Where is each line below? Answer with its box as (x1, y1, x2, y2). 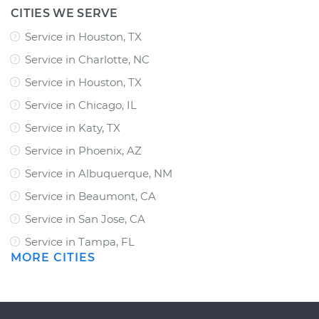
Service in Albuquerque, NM (25, 167, 172, 180)
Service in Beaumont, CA (25, 189, 156, 203)
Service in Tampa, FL (25, 235, 135, 249)
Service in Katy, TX (25, 121, 120, 135)
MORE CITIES (11, 251, 95, 264)
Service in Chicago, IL (25, 98, 137, 112)
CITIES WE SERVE (11, 6, 118, 20)
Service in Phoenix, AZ (25, 144, 142, 157)
